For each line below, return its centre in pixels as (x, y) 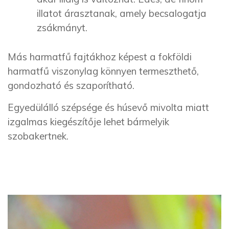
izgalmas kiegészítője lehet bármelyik (88, 121)
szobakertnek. (38, 136)
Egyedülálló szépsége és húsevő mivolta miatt (108, 107)
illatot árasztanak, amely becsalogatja (122, 14)
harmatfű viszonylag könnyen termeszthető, (103, 71)
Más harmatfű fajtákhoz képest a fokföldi (100, 56)
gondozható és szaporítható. (71, 85)
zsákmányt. (62, 28)
